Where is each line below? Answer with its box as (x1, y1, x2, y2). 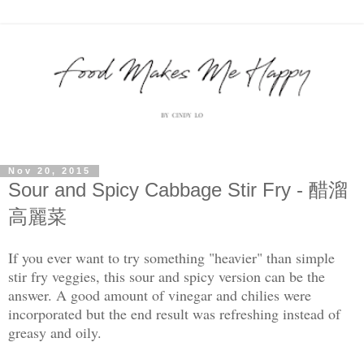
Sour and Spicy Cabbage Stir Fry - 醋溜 (8, 178, 348, 201)
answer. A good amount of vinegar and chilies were (8, 285, 311, 305)
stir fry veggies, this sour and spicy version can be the (8, 266, 325, 287)
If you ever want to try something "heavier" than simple (8, 248, 335, 268)
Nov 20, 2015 (8, 166, 91, 176)
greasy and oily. (8, 323, 106, 343)
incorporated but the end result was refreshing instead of (8, 304, 340, 324)
